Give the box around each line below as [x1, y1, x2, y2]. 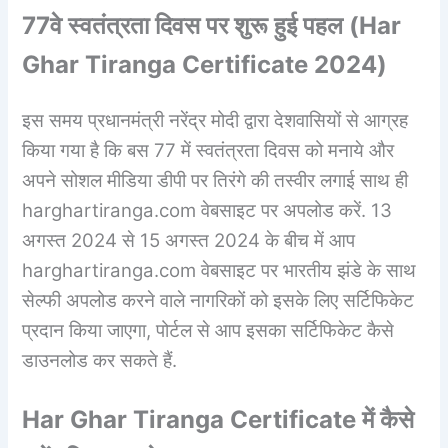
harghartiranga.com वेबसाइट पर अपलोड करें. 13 [22, 199, 393, 223]
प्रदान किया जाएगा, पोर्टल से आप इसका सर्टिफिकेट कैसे [22, 319, 395, 343]
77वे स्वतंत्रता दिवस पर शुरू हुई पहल [22, 11, 350, 41]
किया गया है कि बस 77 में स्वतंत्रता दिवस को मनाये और [22, 139, 395, 163]
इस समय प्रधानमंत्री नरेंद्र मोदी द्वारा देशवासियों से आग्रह [22, 109, 409, 133]
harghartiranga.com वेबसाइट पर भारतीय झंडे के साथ [22, 259, 417, 283]
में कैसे [356, 404, 415, 434]
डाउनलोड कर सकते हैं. [22, 349, 178, 373]
